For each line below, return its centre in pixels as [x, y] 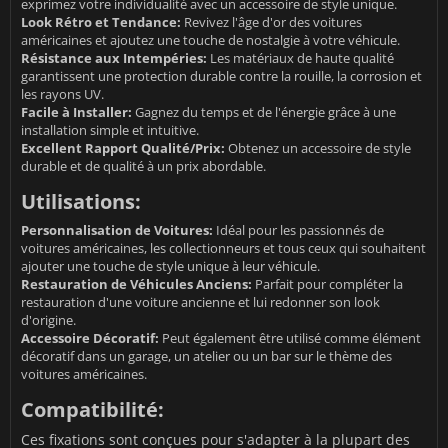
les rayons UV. [62, 94]
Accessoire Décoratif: [90, 338]
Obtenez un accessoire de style [318, 148]
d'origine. [48, 320]
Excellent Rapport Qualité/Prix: [123, 148]
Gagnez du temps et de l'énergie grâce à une [264, 112]
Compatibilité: [92, 410]
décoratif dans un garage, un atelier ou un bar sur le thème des [206, 356]
